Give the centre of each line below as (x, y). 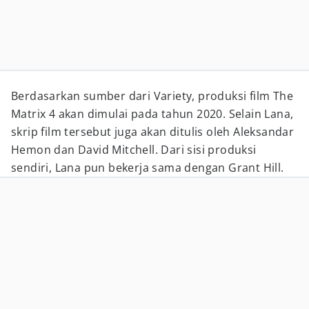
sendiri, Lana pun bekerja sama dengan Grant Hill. (148, 168)
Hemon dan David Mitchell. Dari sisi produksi (134, 150)
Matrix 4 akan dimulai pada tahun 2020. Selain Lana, (152, 114)
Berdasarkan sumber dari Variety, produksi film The (152, 96)
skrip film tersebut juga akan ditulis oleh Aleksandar (153, 132)
